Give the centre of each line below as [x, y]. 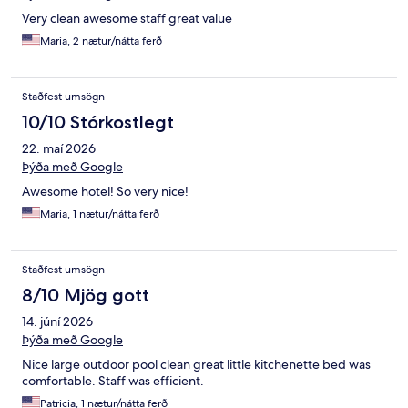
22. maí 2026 [59, 149]
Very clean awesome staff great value [127, 19]
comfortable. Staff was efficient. [113, 381]
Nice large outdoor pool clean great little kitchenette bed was [196, 365]
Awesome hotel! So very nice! [105, 192]
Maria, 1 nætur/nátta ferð [100, 214]
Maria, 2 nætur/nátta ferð [101, 41]
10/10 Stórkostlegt [98, 122]
